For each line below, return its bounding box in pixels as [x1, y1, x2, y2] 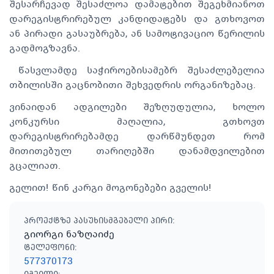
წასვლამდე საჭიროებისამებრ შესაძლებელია [9, 63, 265, 76]
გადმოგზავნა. [9, 41, 80, 54]
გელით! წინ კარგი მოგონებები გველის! [9, 180, 212, 194]
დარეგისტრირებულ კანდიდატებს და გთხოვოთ [9, 12, 265, 25]
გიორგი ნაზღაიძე [24, 227, 114, 240]
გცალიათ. [9, 158, 61, 172]
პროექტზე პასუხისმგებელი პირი [24, 215, 172, 226]
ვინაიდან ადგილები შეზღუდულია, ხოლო [9, 100, 265, 113]
